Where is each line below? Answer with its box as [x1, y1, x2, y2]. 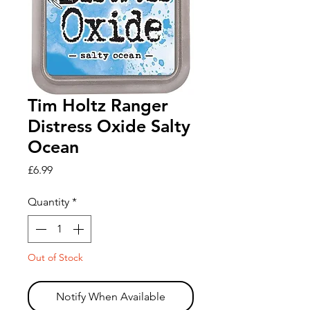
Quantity [28, 195, 69, 209]
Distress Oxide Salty [28, 116, 190, 137]
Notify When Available [56, 290, 165, 304]
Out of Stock [28, 251, 83, 264]
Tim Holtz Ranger [28, 95, 168, 116]
